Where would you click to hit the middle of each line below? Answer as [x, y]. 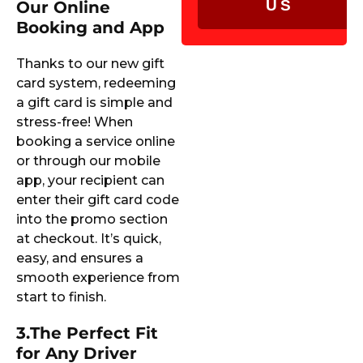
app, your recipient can [90, 181]
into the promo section [92, 220]
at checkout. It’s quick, [89, 239]
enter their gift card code [98, 200]
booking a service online [96, 142]
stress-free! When [75, 122]
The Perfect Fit [94, 333]
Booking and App [90, 28]
